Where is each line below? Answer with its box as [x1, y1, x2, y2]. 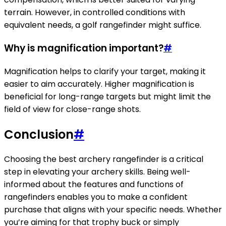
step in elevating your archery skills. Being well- [4, 166, 191, 178]
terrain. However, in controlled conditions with [4, 7, 185, 19]
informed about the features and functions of [4, 179, 184, 191]
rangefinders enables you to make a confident [4, 191, 188, 203]
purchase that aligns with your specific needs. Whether [4, 204, 222, 216]
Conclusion [4, 126, 74, 143]
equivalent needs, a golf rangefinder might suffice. [4, 19, 201, 31]
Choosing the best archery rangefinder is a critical [4, 153, 203, 165]
